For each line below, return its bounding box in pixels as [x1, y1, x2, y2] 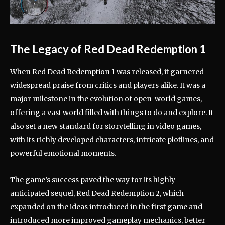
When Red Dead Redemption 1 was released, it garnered [10, 67, 204, 77]
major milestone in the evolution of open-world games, [10, 94, 202, 104]
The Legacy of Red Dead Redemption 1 [10, 42, 206, 56]
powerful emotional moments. [10, 149, 116, 158]
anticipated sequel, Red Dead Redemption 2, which [10, 189, 184, 198]
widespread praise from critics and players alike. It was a [10, 81, 205, 90]
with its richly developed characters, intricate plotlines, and [10, 135, 214, 145]
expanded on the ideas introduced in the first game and [10, 202, 202, 212]
